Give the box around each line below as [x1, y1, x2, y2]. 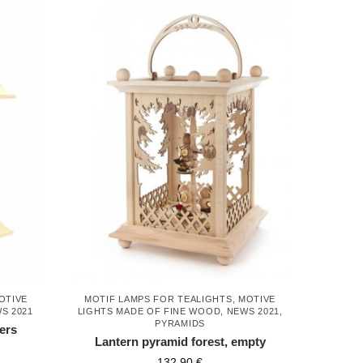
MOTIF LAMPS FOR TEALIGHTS [84, 294, 233, 305]
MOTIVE [237, 294, 276, 305]
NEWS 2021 [226, 306, 280, 317]
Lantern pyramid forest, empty [94, 335, 266, 349]
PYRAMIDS [155, 318, 205, 329]
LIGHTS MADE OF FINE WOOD [77, 306, 221, 317]
